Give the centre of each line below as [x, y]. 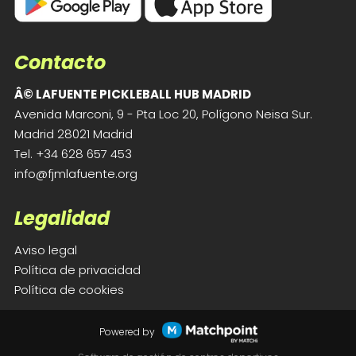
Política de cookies [69, 290]
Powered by [127, 332]
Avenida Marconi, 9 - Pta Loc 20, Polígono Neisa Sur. [163, 114]
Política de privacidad [77, 270]
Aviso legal [45, 250]
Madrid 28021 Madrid [73, 133]
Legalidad [62, 219]
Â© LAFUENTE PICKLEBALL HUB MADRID [132, 94]
